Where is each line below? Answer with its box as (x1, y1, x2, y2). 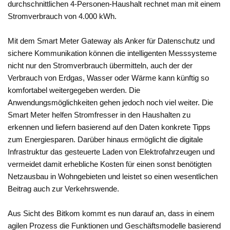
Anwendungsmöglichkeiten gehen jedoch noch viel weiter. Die (8, 98, 214, 107)
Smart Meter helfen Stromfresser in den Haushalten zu (8, 110, 191, 120)
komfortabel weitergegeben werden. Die (8, 86, 141, 95)
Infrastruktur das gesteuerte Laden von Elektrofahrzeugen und (8, 147, 215, 157)
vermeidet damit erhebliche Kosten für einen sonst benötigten (8, 160, 212, 169)
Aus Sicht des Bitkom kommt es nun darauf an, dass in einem (8, 209, 215, 218)
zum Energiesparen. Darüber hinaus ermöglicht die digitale (8, 135, 203, 144)
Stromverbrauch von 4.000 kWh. (8, 12, 117, 21)
